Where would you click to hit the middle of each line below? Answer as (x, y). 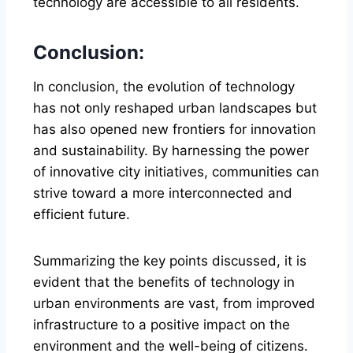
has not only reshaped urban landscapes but (175, 108)
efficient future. (82, 214)
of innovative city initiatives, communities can (176, 171)
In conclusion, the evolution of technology (164, 86)
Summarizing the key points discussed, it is (170, 260)
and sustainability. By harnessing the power (171, 150)
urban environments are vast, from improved (174, 303)
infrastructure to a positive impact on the (162, 324)
